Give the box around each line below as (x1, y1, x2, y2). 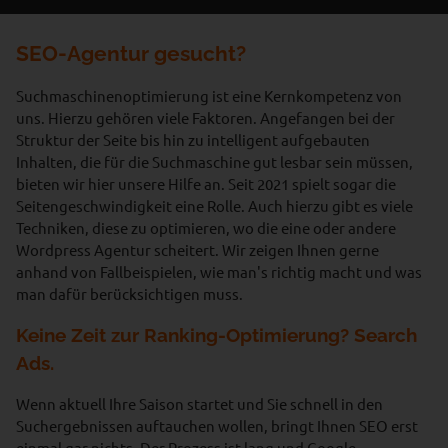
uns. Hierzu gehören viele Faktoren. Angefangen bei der (16, 108, 395, 127)
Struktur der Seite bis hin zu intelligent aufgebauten (16, 130, 370, 149)
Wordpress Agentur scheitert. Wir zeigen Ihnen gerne (16, 240, 379, 259)
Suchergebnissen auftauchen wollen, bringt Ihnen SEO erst (16, 416, 418, 435)
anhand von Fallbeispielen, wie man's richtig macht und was (16, 262, 422, 281)
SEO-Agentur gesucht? (16, 41, 246, 66)
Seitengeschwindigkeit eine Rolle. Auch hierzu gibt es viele (16, 196, 413, 215)
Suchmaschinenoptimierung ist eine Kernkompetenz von (16, 86, 402, 105)
